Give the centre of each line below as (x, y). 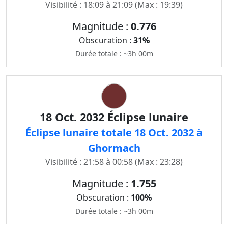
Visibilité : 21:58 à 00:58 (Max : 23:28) (114, 162)
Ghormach (114, 148)
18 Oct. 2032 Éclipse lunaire (114, 117)
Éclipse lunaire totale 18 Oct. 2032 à (114, 133)
